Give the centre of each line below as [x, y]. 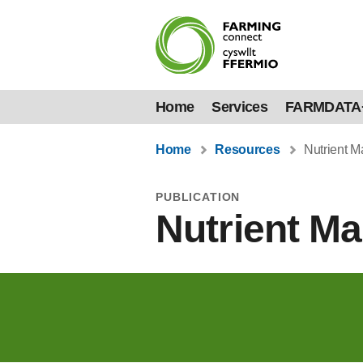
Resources [248, 149]
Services [239, 107]
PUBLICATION [198, 196]
